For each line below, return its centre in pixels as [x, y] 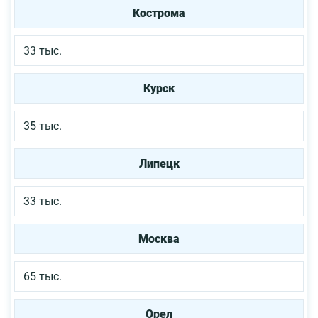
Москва [159, 238]
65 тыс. [43, 276]
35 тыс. [43, 126]
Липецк [159, 163]
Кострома [159, 13]
